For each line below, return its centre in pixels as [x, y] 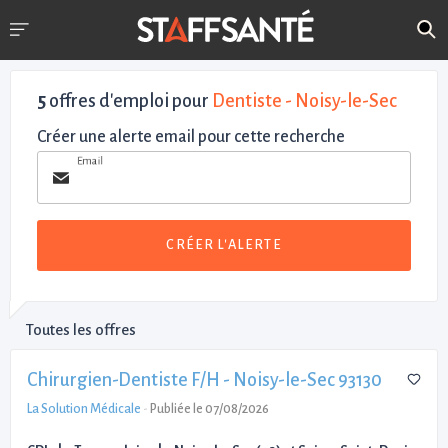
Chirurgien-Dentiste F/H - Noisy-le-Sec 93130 [204, 379]
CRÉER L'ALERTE [224, 245]
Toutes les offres [81, 329]
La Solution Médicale [84, 408]
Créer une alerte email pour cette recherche [191, 137]
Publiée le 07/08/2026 [209, 408]
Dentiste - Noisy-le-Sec [304, 101]
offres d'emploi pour [129, 101]
